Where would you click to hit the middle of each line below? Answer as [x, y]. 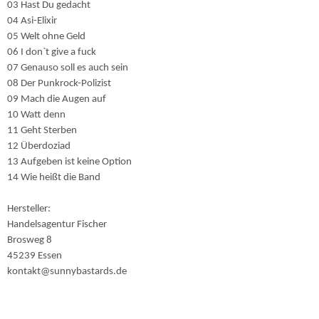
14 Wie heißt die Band [54, 178]
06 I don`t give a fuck [52, 52]
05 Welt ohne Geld [46, 37]
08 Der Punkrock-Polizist [59, 84]
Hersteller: [30, 209]
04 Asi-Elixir [32, 21]
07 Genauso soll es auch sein [68, 68]
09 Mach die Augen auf [57, 99]
